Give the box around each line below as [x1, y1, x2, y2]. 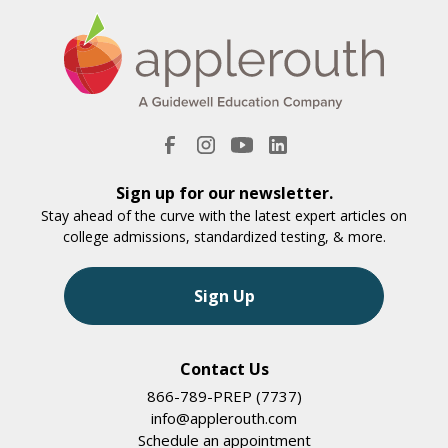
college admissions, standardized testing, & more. [62, 227, 386, 247]
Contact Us [179, 358, 269, 381]
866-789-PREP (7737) [146, 386, 302, 407]
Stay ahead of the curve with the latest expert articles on [41, 206, 407, 226]
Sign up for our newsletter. [115, 182, 333, 205]
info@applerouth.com [151, 408, 297, 429]
